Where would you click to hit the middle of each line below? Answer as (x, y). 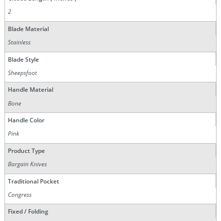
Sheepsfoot (23, 73)
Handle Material (30, 90)
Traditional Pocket (33, 181)
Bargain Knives (28, 164)
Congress (20, 194)
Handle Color (26, 120)
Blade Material (28, 29)
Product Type (26, 150)
